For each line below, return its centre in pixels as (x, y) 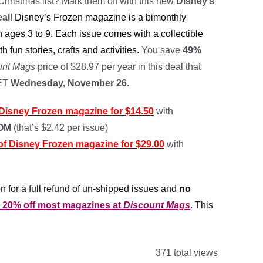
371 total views (186, 253)
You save (162, 50)
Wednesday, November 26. (70, 83)
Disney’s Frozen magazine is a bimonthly (100, 17)
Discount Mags (157, 205)
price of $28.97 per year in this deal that (118, 67)
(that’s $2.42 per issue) (61, 128)
